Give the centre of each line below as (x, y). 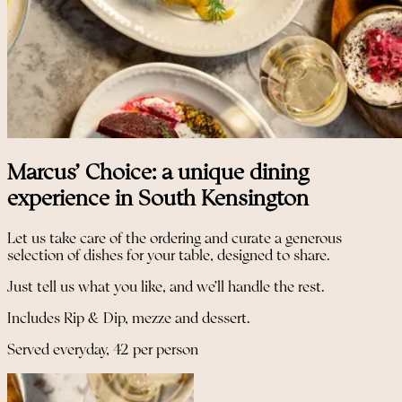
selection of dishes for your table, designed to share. (169, 256)
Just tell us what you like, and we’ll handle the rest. (166, 287)
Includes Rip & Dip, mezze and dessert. (129, 319)
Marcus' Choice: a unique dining (158, 173)
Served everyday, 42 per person (103, 350)
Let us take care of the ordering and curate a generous (175, 239)
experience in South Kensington (158, 199)
